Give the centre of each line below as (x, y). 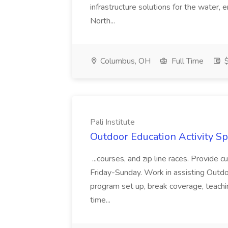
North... (104, 21)
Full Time (187, 61)
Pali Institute (112, 122)
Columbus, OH (124, 61)
